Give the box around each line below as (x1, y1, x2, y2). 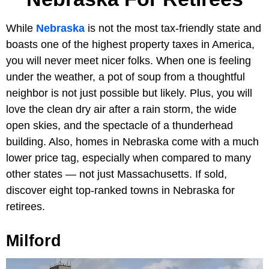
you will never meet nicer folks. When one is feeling (6, 54, 251, 67)
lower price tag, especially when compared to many (6, 151, 251, 164)
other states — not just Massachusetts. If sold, (6, 168, 227, 180)
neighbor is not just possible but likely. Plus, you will (6, 86, 252, 99)
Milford (6, 231, 61, 250)
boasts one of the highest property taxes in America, (6, 38, 255, 50)
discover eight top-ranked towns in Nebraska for (6, 184, 235, 196)
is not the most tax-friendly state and (85, 22, 261, 34)
